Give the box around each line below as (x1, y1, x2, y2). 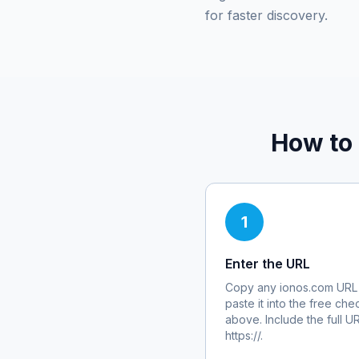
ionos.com (280, 280, 333, 294)
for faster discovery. (205, 7, 328, 23)
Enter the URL (225, 256, 310, 272)
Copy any (225, 280, 280, 294)
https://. (225, 329, 263, 342)
